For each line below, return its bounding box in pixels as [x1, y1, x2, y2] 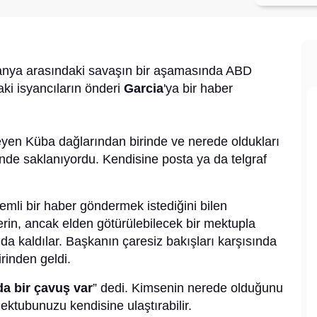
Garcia [124, 81, 163, 96]
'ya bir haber [163, 81, 233, 96]
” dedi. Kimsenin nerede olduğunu [93, 281, 283, 296]
